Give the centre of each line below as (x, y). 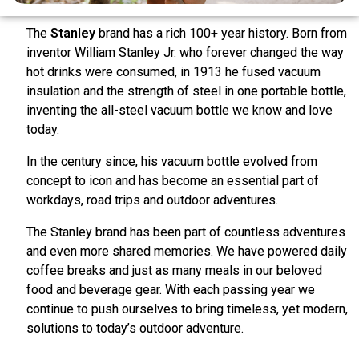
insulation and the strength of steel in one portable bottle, (186, 91)
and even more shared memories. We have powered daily (187, 251)
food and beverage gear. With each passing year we (171, 289)
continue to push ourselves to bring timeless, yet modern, (187, 309)
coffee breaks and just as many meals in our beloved (174, 270)
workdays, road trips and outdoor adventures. (152, 200)
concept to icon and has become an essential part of (173, 180)
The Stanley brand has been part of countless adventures (186, 232)
